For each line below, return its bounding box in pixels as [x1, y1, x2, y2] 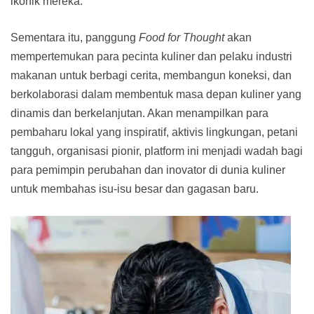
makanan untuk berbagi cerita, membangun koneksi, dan [11, 69, 292, 81]
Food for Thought [139, 31, 224, 43]
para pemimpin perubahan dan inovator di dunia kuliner [11, 163, 285, 176]
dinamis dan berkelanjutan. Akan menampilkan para [11, 107, 268, 119]
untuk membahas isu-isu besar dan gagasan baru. [11, 182, 259, 195]
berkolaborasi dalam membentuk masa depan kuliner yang [11, 88, 301, 100]
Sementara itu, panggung [11, 31, 139, 43]
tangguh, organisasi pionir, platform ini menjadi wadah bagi [11, 144, 303, 157]
